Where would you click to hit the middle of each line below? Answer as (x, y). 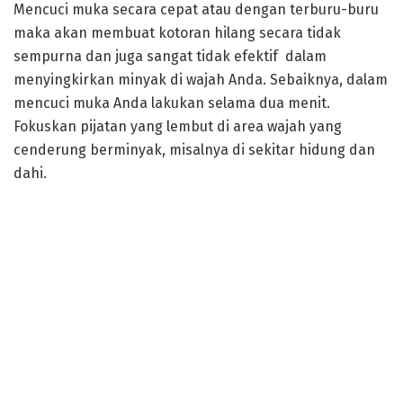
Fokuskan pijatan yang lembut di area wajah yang (178, 126)
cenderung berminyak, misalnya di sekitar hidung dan (194, 149)
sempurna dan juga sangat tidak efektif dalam (170, 56)
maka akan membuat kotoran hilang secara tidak (177, 32)
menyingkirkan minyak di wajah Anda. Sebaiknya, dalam (201, 79)
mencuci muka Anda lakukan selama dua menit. (172, 103)
